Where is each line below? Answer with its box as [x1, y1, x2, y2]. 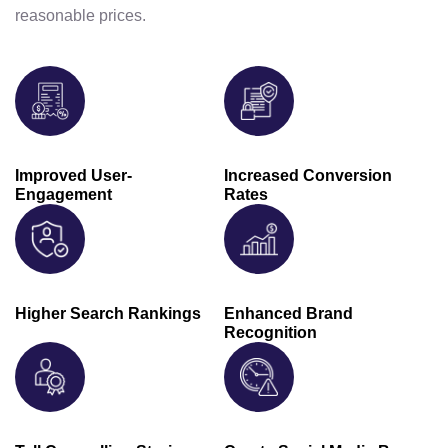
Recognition [224, 323, 317, 341]
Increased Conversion [224, 166, 392, 184]
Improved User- [15, 166, 132, 184]
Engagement [15, 185, 112, 203]
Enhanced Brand [224, 304, 353, 322]
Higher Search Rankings [15, 304, 201, 322]
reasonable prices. [15, 6, 146, 24]
